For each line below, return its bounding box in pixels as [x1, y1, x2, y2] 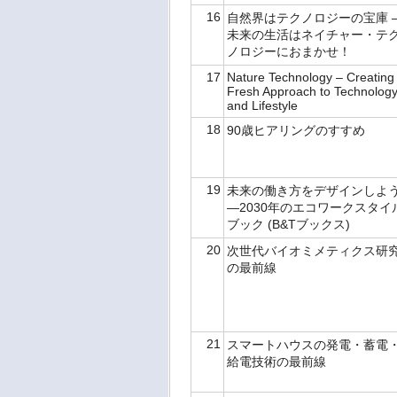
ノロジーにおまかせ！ [227, 44, 354, 58]
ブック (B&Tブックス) [227, 217, 354, 231]
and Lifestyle [227, 98, 301, 113]
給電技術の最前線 [227, 354, 330, 369]
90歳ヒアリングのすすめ [227, 123, 369, 137]
